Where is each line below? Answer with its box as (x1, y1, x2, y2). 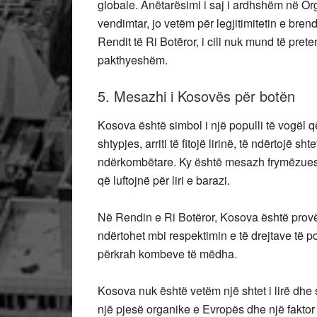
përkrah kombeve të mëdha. (98, 246, 237, 262)
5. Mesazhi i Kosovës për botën (98, 86, 295, 106)
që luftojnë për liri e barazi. (98, 172, 230, 188)
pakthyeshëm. (98, 52, 168, 68)
